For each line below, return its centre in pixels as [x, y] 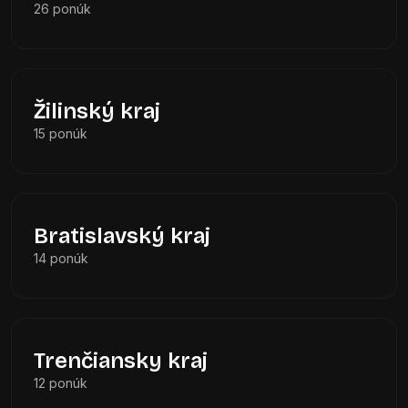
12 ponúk [61, 383]
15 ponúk [61, 133]
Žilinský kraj [97, 111]
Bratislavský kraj [122, 236]
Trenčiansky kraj [121, 361]
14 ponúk [61, 258]
